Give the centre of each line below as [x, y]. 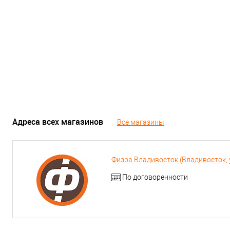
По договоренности [155, 177]
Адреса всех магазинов [58, 122]
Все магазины [141, 122]
